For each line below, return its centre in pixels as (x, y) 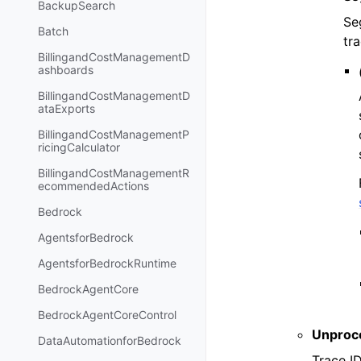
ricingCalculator (79, 147)
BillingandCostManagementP (114, 135)
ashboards (66, 70)
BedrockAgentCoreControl (107, 315)
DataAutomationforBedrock (110, 341)
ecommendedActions (93, 186)
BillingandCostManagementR (114, 173)
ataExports (66, 109)
